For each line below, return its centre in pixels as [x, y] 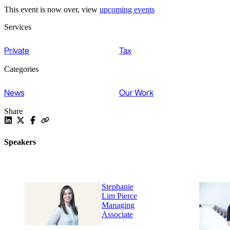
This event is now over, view [52, 10]
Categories [21, 69]
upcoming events [127, 10]
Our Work [136, 93]
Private [17, 51]
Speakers [20, 142]
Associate [117, 215]
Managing [118, 205]
